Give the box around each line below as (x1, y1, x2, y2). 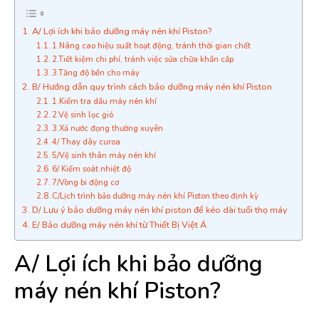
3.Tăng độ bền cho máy (52, 68, 140, 78)
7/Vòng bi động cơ (52, 177, 120, 188)
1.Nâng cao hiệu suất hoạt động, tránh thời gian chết (52, 41, 251, 51)
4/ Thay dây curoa (52, 137, 121, 147)
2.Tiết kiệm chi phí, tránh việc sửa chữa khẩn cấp (52, 54, 234, 65)
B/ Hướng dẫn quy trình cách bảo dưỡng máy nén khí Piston (31, 80, 272, 93)
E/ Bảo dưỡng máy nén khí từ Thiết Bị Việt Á (31, 219, 206, 231)
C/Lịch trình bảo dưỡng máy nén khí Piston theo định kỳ (52, 191, 259, 202)
